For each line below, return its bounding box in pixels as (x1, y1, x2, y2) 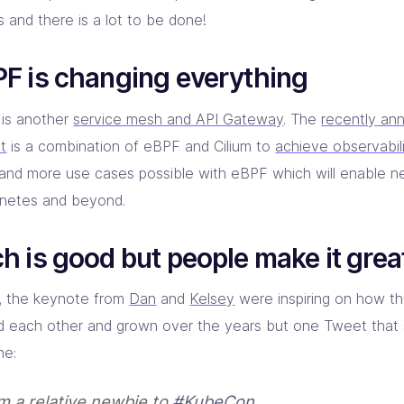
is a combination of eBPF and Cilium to (6, 136, 276, 155)
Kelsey (189, 289, 235, 308)
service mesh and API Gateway (73, 109, 284, 128)
